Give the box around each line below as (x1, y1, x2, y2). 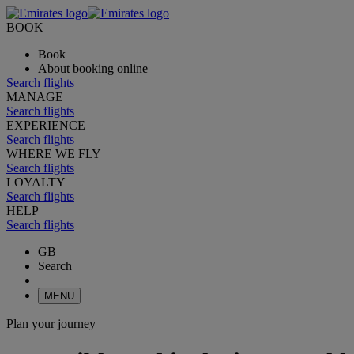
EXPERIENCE (6, 119, 85, 132)
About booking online (38, 62, 148, 75)
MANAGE (6, 90, 63, 104)
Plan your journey (6, 317, 96, 330)
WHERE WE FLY (6, 147, 101, 160)
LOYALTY (6, 175, 66, 189)
